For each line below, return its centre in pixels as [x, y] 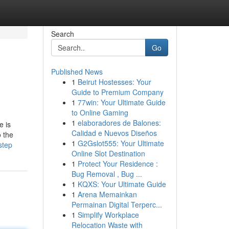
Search [62, 34]
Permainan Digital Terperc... [117, 204]
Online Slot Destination [108, 153]
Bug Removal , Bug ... [107, 174]
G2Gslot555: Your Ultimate [121, 143]
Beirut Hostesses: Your [114, 82]
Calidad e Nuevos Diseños [114, 133]
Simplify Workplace [108, 215]
